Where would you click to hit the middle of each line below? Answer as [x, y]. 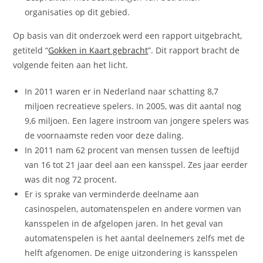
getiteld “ [31, 50]
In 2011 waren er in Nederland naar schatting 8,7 [122, 91]
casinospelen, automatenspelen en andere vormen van [133, 208]
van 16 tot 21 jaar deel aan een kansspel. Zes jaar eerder [136, 164]
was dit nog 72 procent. [71, 179]
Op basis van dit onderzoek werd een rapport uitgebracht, [128, 35]
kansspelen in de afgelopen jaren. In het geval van [124, 223]
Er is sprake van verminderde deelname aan [112, 194]
